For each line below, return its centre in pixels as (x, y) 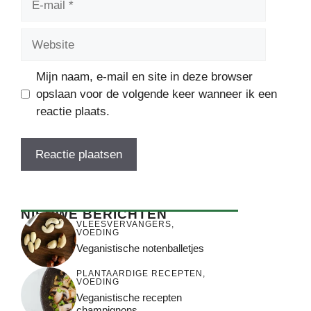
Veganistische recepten (129, 298)
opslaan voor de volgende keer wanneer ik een (156, 94)
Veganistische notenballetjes (140, 249)
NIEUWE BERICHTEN (94, 214)
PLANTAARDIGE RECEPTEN (140, 274)
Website (41, 37)
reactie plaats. (73, 112)
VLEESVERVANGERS (124, 225)
